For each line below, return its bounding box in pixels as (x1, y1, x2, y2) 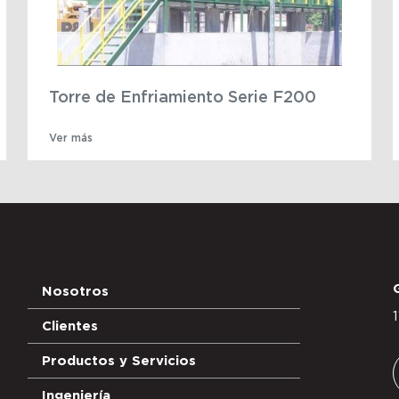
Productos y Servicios (42, 353, 197, 369)
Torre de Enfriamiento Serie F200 (49, 86, 317, 105)
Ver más (49, 132, 94, 144)
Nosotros (42, 283, 110, 299)
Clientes (42, 318, 99, 334)
